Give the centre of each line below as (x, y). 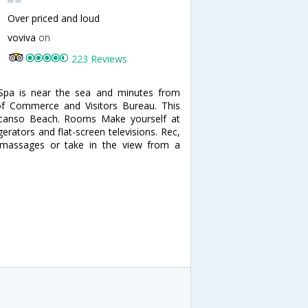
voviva (23, 37)
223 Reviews (100, 59)
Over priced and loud (54, 18)
